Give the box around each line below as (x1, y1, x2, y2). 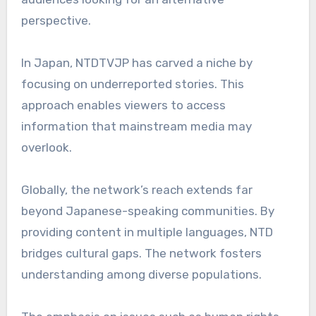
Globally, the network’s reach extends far (20, 183, 253, 197)
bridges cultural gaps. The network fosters (20, 246, 262, 261)
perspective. (20, 13, 91, 28)
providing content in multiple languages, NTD (20, 225, 273, 240)
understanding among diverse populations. (20, 267, 262, 282)
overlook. (20, 140, 72, 155)
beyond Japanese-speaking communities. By (20, 204, 274, 219)
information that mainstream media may (20, 119, 252, 134)
